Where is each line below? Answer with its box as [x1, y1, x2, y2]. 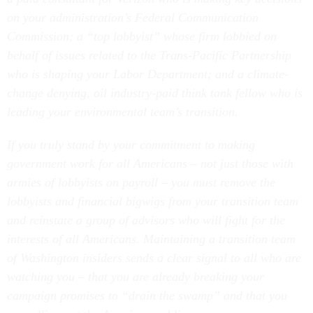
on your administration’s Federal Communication [7, 10, 259, 24]
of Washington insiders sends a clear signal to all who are [7, 251, 301, 265]
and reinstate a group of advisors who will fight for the [7, 213, 285, 227]
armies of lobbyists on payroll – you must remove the [7, 175, 275, 189]
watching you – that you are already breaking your [7, 270, 264, 284]
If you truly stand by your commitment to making [7, 138, 255, 152]
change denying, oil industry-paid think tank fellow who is [7, 86, 303, 100]
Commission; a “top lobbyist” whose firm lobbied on [7, 29, 277, 43]
